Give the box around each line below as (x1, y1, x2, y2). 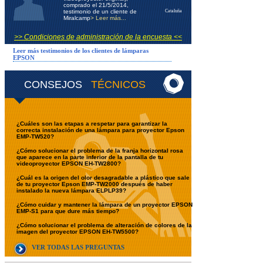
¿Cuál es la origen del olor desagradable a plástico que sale (16, 174, 190, 181)
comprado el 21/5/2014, (63, 2, 129, 8)
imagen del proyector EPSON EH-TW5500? (16, 228, 139, 235)
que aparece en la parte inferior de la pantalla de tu (16, 154, 163, 160)
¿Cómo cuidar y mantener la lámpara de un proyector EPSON (16, 201, 193, 208)
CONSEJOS (24, 79, 85, 90)
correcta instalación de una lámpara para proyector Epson (16, 127, 184, 133)
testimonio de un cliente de (63, 8, 137, 15)
